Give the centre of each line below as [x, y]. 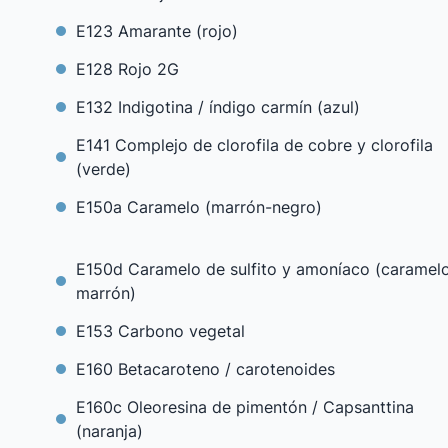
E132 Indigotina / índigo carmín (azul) [218, 107]
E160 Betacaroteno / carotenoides [205, 369]
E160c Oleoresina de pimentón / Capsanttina [245, 407]
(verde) [103, 169]
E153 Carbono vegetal [160, 331]
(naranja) [109, 431]
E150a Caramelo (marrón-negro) [199, 207]
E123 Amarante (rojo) [157, 31]
